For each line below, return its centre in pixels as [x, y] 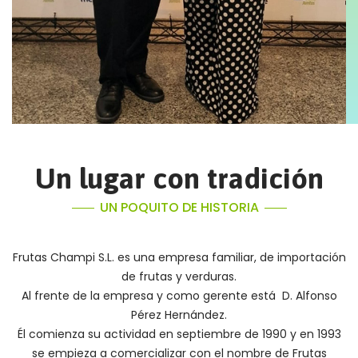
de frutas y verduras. [179, 277]
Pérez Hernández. [179, 315]
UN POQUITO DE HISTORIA [179, 208]
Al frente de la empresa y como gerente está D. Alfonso [179, 296]
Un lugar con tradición [179, 179]
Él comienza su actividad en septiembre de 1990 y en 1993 [179, 334]
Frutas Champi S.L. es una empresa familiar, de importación [179, 258]
